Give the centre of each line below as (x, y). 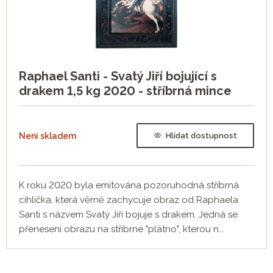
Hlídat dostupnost (201, 135)
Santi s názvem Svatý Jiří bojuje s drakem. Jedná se (128, 215)
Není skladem (48, 136)
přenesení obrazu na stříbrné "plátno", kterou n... (122, 229)
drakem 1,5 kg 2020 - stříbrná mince (125, 91)
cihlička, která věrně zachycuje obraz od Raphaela (129, 200)
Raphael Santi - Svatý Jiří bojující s (118, 76)
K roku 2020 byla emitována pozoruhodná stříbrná (129, 186)
